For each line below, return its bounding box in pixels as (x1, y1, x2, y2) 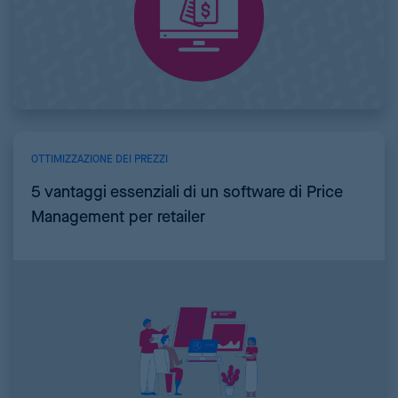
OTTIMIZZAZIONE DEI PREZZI (31, 153, 168, 167)
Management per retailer (31, 208, 205, 227)
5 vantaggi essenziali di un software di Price (31, 183, 343, 203)
